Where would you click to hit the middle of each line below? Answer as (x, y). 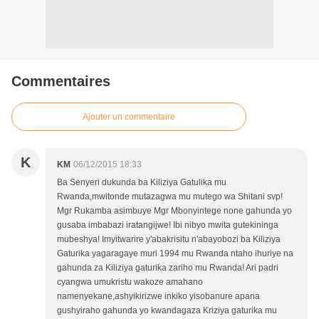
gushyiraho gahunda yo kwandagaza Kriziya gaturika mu (167, 311)
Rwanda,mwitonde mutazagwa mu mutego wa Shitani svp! (170, 197)
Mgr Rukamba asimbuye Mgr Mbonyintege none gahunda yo (174, 211)
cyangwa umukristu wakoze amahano (130, 282)
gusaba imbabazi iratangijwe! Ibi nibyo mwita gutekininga (168, 225)
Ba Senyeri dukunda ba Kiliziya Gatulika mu (142, 183)
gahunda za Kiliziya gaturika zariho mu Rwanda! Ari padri (168, 268)
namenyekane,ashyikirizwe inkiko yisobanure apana (158, 297)
